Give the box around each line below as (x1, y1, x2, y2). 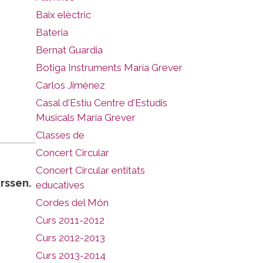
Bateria (36, 26, 68, 38)
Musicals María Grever (36, 112, 136, 123)
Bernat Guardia (36, 44, 103, 56)
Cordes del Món (36, 197, 109, 208)
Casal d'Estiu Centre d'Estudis (36, 97, 167, 109)
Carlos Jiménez (36, 79, 105, 91)
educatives (36, 179, 85, 191)
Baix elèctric (36, 9, 91, 21)
